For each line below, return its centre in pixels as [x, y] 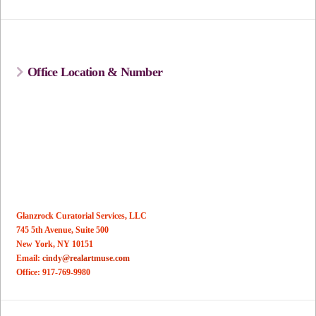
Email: [30, 258]
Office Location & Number [95, 72]
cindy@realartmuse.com [86, 258]
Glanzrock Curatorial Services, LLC [82, 215]
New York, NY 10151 [55, 244]
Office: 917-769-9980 [54, 272]
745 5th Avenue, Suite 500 [63, 230]
